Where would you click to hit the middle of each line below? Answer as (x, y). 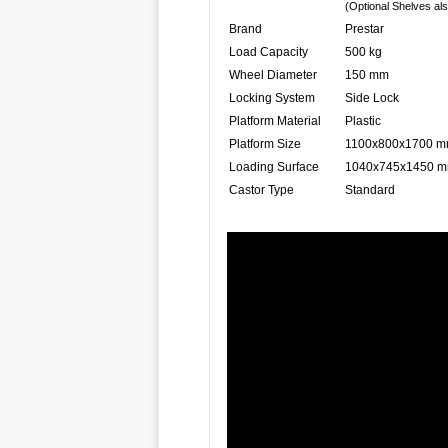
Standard (370, 190)
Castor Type (261, 190)
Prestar (364, 29)
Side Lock (372, 98)
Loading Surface (274, 167)
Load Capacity (268, 52)
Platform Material (275, 121)
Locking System (272, 98)
